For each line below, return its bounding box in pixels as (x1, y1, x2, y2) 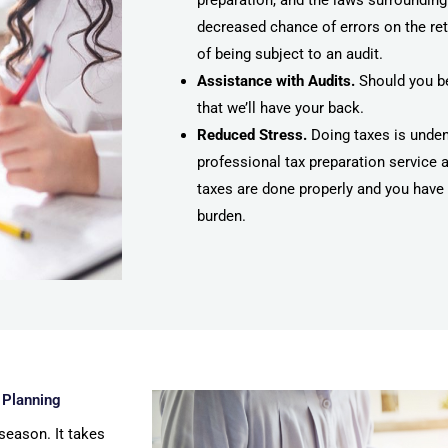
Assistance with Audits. (197, 72, 355, 91)
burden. (197, 207, 246, 226)
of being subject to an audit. (197, 45, 387, 64)
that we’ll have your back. (197, 99, 364, 118)
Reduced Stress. (197, 126, 307, 145)
